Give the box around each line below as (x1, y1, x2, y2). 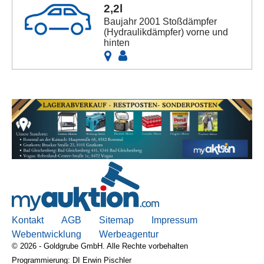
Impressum (151, 214, 197, 225)
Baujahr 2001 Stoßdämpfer (104, 16, 217, 27)
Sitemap (99, 214, 134, 225)
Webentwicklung (12, 229, 81, 239)
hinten (104, 37, 130, 48)
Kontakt (12, 214, 44, 225)
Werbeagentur (99, 229, 159, 239)
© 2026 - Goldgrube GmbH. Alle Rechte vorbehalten (12, 241, 188, 250)
